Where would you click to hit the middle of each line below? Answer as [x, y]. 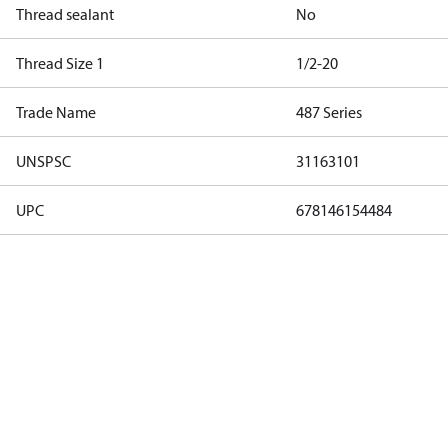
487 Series [329, 112]
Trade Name [56, 112]
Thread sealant [65, 14]
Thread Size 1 [60, 63]
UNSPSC [43, 161]
